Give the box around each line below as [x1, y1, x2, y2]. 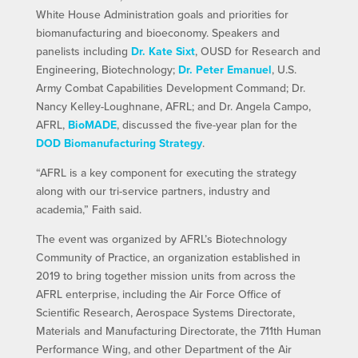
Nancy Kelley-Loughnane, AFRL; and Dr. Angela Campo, [35, 97, 311, 114]
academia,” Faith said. [35, 201, 141, 217]
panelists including [35, 42, 131, 59]
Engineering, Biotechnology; [35, 61, 178, 78]
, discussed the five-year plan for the [116, 116, 297, 133]
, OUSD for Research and [194, 42, 320, 59]
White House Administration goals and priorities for [35, 6, 288, 22]
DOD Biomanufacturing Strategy [35, 134, 202, 151]
